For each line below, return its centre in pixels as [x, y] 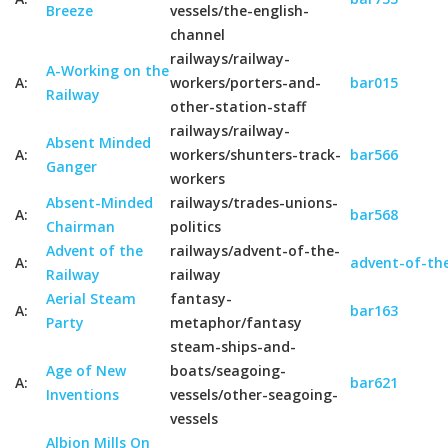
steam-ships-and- [233, 346]
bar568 [374, 214]
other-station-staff [238, 106]
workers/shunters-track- [255, 154]
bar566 [374, 154]
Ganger [71, 166]
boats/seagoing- [228, 370]
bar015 [374, 82]
